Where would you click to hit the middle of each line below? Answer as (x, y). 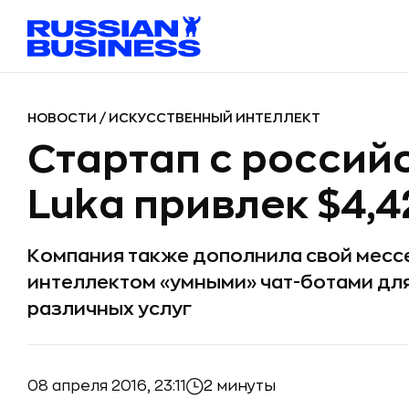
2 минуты (240, 386)
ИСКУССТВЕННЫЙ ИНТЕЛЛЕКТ (215, 118)
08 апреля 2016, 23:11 (107, 386)
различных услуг (110, 309)
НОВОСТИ (63, 118)
